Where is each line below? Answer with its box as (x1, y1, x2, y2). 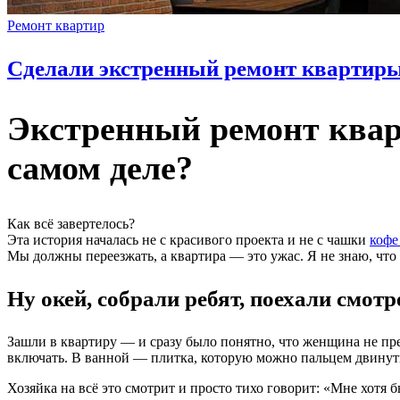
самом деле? (7, 149, 193, 187)
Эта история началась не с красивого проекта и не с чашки (7, 231, 370, 247)
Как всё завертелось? (7, 215, 135, 231)
